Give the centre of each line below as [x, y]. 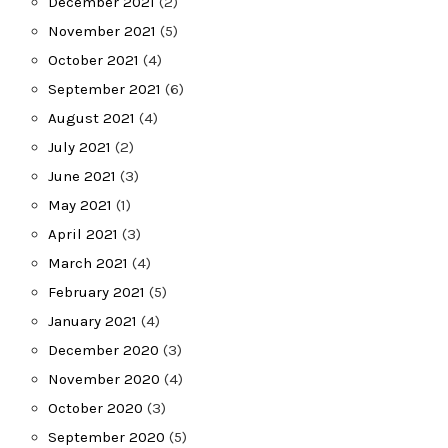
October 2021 [93, 59]
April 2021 [83, 233]
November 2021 [102, 30]
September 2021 [104, 88]
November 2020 [104, 378]
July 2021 [79, 146]
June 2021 [82, 175]
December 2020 [103, 349]
